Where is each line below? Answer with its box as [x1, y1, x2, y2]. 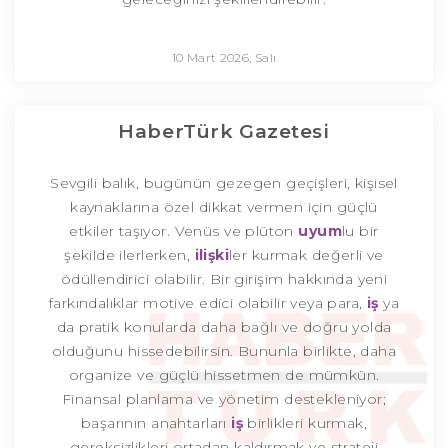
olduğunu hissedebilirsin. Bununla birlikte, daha [51, 342, 397, 361]
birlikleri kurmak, [247, 414, 368, 433]
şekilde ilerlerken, [64, 246, 195, 265]
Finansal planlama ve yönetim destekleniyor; [61, 390, 387, 409]
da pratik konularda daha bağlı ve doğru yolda [56, 318, 392, 337]
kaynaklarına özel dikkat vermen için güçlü [70, 198, 378, 217]
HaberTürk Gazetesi [118, 120, 330, 144]
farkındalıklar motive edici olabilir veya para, [48, 294, 363, 313]
